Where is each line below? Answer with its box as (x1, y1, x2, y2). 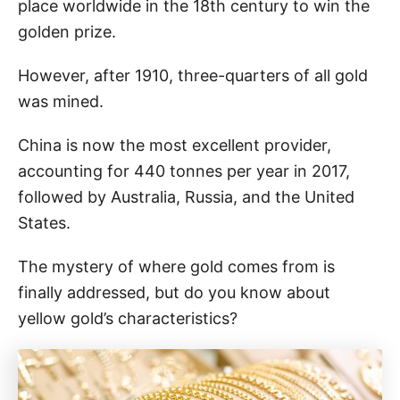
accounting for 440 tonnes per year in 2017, (18, 161, 350, 180)
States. (18, 212, 71, 232)
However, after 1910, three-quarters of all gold (18, 65, 368, 85)
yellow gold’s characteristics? (18, 308, 237, 328)
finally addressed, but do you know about (18, 282, 330, 302)
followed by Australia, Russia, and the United (18, 187, 354, 206)
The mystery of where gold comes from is (18, 256, 335, 276)
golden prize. (18, 21, 116, 41)
